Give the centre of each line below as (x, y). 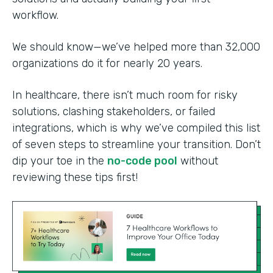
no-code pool (142, 161)
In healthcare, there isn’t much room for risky (125, 95)
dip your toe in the (60, 161)
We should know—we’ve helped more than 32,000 (136, 47)
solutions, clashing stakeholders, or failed (114, 111)
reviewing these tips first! (75, 177)
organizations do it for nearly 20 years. (109, 63)
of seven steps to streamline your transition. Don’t (136, 144)
